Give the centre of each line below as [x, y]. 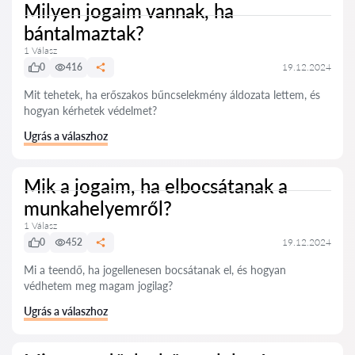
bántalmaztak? [84, 33]
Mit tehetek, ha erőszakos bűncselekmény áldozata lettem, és [172, 95]
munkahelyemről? [98, 208]
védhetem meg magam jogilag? [98, 286]
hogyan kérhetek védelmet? [90, 111]
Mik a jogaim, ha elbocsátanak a [156, 186]
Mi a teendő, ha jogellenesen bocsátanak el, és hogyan [155, 270]
